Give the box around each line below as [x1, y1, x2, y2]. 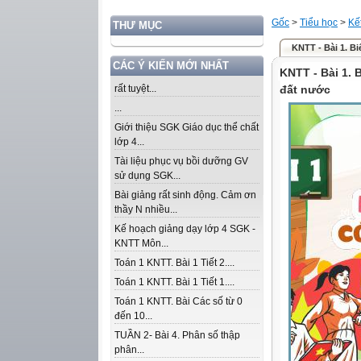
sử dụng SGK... [114, 170, 180, 181]
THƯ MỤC [113, 19, 162, 31]
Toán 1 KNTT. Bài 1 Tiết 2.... [114, 257, 234, 268]
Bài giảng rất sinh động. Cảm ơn [114, 189, 256, 201]
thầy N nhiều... [114, 204, 177, 215]
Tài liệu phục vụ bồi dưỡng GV [114, 156, 248, 167]
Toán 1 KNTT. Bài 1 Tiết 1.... [114, 276, 234, 288]
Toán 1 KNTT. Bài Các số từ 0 [114, 296, 243, 307]
